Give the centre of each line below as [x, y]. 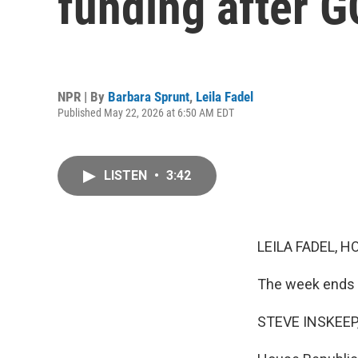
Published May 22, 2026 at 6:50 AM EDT [146, 112]
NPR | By [83, 96]
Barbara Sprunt [149, 96]
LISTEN [127, 175]
